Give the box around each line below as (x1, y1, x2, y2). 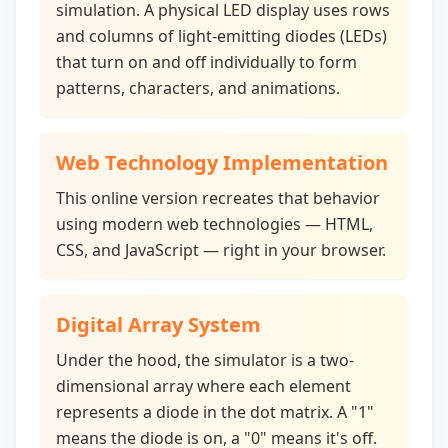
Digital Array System (56, 311, 261, 338)
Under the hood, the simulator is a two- (56, 349, 354, 371)
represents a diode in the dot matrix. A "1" (56, 401, 374, 423)
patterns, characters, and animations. (56, 77, 340, 99)
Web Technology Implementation (56, 149, 388, 176)
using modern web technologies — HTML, (56, 213, 373, 235)
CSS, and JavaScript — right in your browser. (56, 239, 386, 261)
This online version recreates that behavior (56, 187, 380, 209)
